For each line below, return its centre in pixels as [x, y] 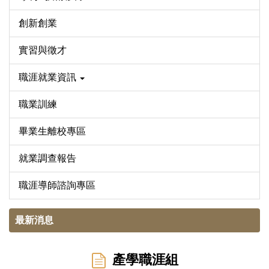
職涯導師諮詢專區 [57, 186]
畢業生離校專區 [52, 131]
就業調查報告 [47, 159]
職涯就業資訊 [49, 77]
